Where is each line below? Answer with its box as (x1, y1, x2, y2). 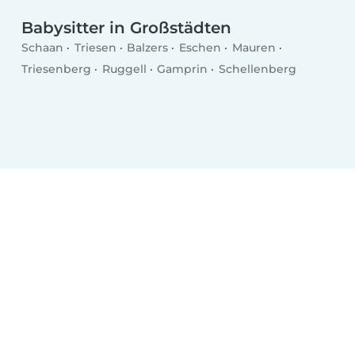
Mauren (231, 40, 276, 55)
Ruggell (101, 62, 147, 77)
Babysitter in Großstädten (21, 17, 232, 37)
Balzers (127, 40, 169, 55)
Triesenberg (21, 62, 92, 77)
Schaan (21, 40, 64, 55)
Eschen (178, 40, 221, 55)
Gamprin (157, 62, 208, 77)
